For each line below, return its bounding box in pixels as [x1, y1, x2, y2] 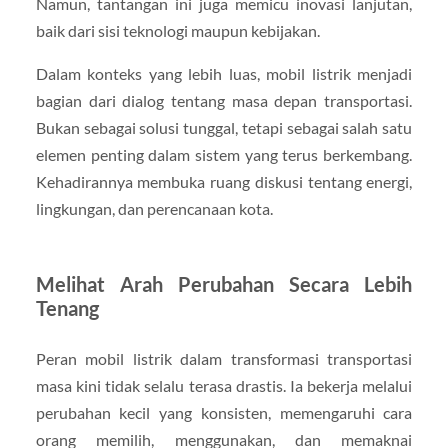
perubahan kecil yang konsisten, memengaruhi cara [35, 403, 413, 423]
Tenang [35, 296, 99, 321]
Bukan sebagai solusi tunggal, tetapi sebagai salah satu [35, 118, 413, 138]
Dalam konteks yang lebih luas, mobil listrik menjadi [35, 64, 413, 84]
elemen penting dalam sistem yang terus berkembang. [35, 145, 413, 165]
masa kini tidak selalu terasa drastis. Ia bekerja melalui [35, 376, 413, 396]
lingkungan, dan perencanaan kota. [35, 199, 273, 219]
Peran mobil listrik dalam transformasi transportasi [35, 349, 413, 369]
